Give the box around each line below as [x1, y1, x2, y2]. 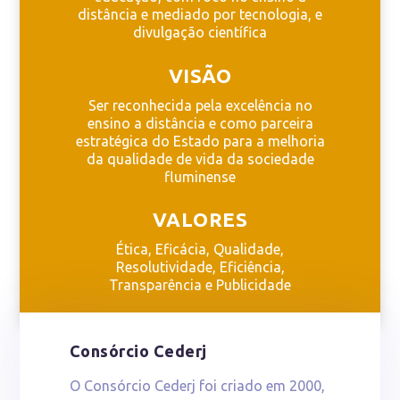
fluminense [164, 168, 236, 185]
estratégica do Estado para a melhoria [75, 132, 325, 149]
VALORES [152, 208, 248, 231]
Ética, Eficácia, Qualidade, [116, 241, 284, 258]
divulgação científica [133, 24, 267, 40]
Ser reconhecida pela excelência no [87, 96, 312, 113]
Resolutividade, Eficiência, [115, 259, 285, 276]
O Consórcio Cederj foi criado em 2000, [69, 377, 325, 394]
